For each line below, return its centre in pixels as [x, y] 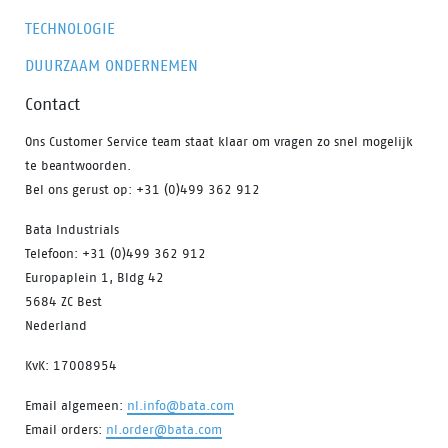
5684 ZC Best [63, 301]
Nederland [56, 325]
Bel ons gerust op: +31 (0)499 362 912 [142, 189]
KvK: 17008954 [71, 365]
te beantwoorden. [78, 165]
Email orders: [65, 429]
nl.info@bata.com [180, 405]
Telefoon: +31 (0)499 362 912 [115, 253]
